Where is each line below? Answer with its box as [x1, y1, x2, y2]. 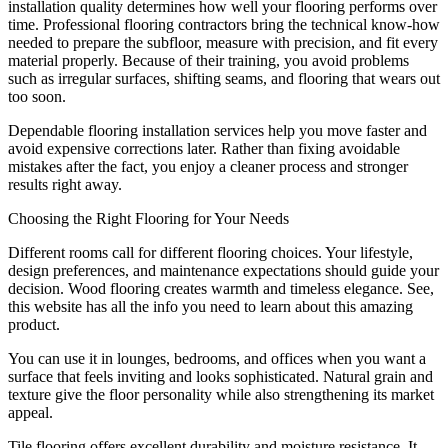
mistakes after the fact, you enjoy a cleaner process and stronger [8, 158, 408, 175]
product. [8, 316, 60, 333]
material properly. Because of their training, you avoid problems [8, 52, 409, 69]
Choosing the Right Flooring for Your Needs [8, 210, 289, 227]
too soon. [8, 88, 66, 105]
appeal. [8, 404, 53, 421]
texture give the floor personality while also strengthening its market [8, 386, 434, 403]
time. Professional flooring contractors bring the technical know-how [8, 16, 440, 33]
